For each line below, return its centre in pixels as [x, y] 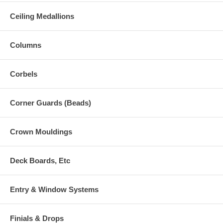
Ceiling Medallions [42, 16]
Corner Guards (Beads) [51, 103]
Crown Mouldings [41, 132]
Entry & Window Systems [54, 189]
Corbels [24, 74]
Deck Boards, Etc [40, 161]
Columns [26, 45]
